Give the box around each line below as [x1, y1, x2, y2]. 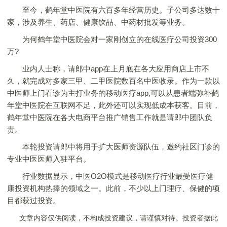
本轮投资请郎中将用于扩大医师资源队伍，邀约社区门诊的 [7, 142, 220, 151]
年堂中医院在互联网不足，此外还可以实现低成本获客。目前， [7, 101, 220, 109]
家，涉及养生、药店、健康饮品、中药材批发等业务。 [7, 18, 190, 26]
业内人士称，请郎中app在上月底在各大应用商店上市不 [7, 64, 209, 73]
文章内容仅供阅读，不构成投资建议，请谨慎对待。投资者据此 [5, 214, 218, 222]
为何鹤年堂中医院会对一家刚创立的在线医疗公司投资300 [7, 35, 217, 44]
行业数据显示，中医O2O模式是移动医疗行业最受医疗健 [7, 172, 213, 180]
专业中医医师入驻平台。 [7, 155, 91, 163]
